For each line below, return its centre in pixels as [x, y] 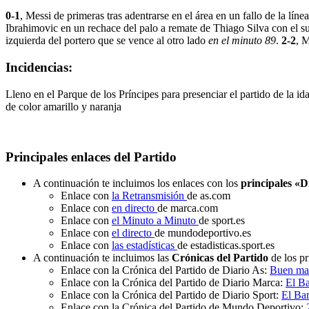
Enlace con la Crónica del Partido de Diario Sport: [171, 295]
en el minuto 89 [242, 41]
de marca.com [188, 208]
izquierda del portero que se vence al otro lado [107, 41]
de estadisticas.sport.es [226, 246]
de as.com [209, 196]
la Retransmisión [149, 196]
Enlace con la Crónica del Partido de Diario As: [165, 270]
